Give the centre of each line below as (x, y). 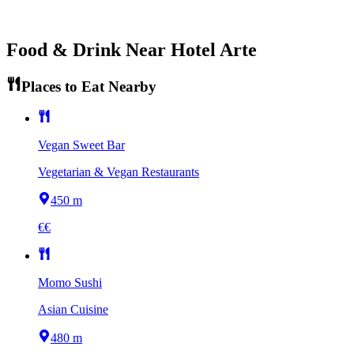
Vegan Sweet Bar (81, 145)
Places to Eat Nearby (88, 86)
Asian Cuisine (73, 310)
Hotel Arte (214, 49)
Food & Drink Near (88, 49)
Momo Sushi (70, 283)
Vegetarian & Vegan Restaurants (119, 172)
